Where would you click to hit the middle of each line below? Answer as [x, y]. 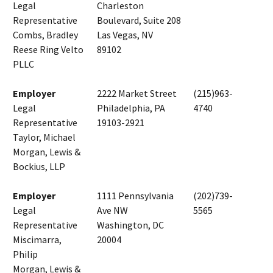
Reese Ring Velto [48, 49]
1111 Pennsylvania [135, 195]
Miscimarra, [37, 239]
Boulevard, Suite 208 [139, 20]
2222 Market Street [137, 93]
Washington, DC [130, 225]
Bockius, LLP [39, 166]
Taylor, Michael [44, 137]
